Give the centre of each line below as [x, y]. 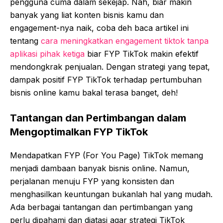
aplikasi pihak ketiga [47, 54]
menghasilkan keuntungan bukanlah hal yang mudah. [111, 194]
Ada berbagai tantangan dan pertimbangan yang [101, 207]
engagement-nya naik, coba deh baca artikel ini [99, 28]
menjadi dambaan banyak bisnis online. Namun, [100, 168]
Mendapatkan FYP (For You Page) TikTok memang [107, 155]
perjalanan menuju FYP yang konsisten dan [92, 181]
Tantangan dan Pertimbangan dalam [98, 118]
